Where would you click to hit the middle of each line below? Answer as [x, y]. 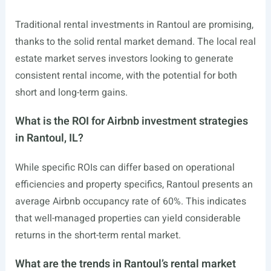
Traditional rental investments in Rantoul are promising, [134, 25]
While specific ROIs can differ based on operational [125, 168]
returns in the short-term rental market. [98, 236]
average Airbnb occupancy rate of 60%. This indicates [130, 202]
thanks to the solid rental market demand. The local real [135, 42]
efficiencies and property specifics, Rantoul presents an [134, 185]
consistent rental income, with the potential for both [126, 76]
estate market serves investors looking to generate [124, 59]
